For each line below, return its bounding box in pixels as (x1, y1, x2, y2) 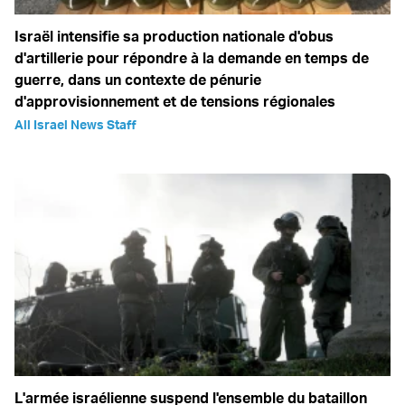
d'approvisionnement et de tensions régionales (14, 92, 335, 111)
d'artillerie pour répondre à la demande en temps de (14, 49, 369, 68)
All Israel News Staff (14, 117, 137, 133)
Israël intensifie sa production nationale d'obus (14, 27, 334, 46)
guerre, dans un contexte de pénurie (14, 71, 261, 89)
